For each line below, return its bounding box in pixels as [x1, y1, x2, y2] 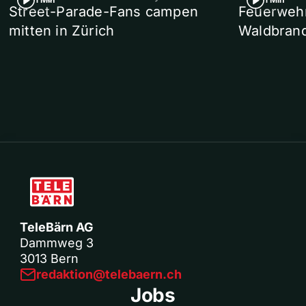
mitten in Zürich [9, 23, 115, 40]
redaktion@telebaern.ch [36, 267, 182, 282]
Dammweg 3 [20, 236, 94, 251]
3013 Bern [20, 251, 79, 266]
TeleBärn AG [20, 220, 94, 235]
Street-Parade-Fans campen [9, 3, 198, 20]
